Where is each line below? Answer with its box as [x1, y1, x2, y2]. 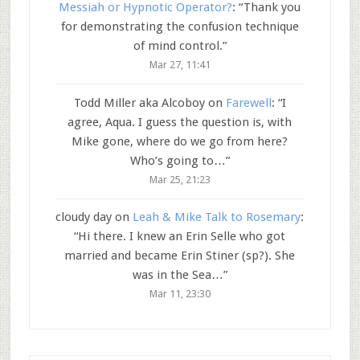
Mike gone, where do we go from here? [72, 133, 288, 149]
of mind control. [133, 39, 223, 54]
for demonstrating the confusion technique [60, 19, 299, 35]
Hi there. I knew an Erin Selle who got [78, 229, 286, 244]
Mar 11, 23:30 [149, 288, 211, 301]
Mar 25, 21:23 [149, 173, 211, 186]
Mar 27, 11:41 [149, 59, 211, 72]
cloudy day [55, 210, 112, 225]
